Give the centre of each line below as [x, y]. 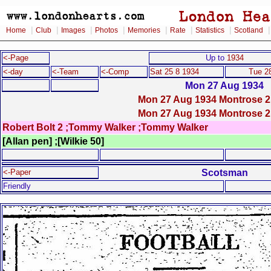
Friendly [17, 186]
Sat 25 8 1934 [175, 72]
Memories [144, 30]
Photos [106, 30]
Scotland [249, 30]
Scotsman [224, 172]
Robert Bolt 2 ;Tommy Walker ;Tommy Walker [105, 127]
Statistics [210, 30]
